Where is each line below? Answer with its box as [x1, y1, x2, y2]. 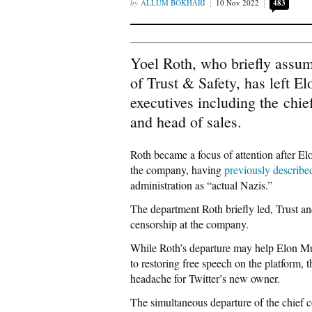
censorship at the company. [130, 217, 249, 231]
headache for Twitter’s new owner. [130, 271, 280, 286]
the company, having [130, 162, 224, 177]
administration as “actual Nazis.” [130, 178, 272, 192]
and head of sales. [130, 111, 242, 132]
